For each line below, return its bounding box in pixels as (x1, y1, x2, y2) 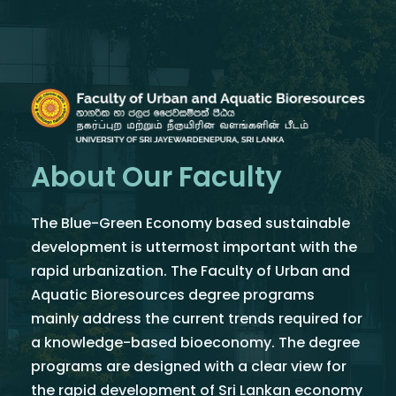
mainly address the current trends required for (31, 308, 362, 329)
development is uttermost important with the (31, 236, 357, 257)
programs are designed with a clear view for (31, 355, 346, 377)
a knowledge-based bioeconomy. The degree (31, 331, 360, 353)
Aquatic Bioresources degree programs (31, 284, 315, 305)
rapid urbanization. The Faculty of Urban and (31, 260, 350, 281)
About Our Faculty (31, 156, 282, 196)
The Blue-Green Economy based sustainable (31, 212, 350, 233)
